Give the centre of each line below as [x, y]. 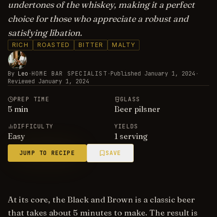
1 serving [131, 136]
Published [125, 74]
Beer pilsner [137, 109]
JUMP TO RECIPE [47, 153]
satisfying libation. [45, 33]
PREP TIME [31, 99]
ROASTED [54, 45]
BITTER [91, 45]
